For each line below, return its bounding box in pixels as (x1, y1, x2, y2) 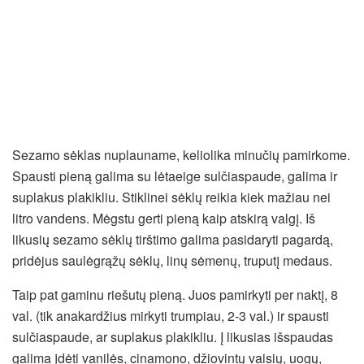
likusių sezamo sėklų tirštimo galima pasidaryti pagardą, (12, 229, 333, 249)
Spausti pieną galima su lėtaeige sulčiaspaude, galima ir (12, 166, 337, 185)
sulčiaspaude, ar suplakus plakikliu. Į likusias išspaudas (12, 327, 333, 346)
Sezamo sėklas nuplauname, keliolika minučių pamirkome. (12, 145, 350, 164)
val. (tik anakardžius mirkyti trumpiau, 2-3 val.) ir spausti (12, 305, 329, 325)
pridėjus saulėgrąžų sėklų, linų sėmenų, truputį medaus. (12, 250, 332, 270)
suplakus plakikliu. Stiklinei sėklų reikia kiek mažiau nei (12, 187, 331, 206)
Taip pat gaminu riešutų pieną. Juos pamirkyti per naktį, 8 (12, 284, 338, 304)
